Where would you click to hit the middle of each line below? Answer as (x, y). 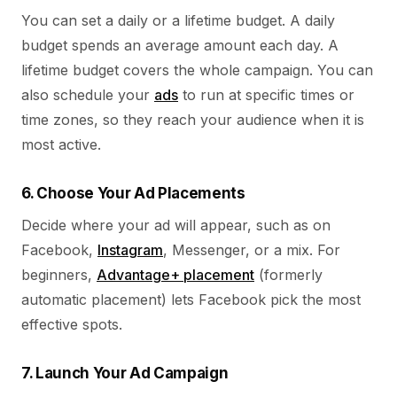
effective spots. (72, 324)
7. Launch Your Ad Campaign (125, 373)
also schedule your (88, 95)
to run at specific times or (266, 95)
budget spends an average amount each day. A (180, 45)
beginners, (59, 275)
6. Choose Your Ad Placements (133, 193)
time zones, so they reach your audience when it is (193, 120)
